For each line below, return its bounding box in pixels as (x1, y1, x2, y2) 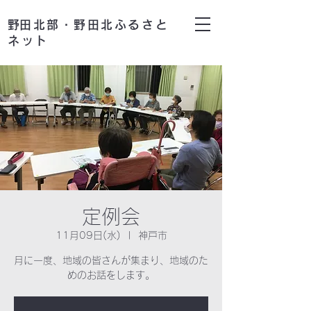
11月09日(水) (55, 230, 121, 240)
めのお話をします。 (67, 270, 155, 280)
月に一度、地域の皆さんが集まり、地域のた (14, 255, 208, 265)
